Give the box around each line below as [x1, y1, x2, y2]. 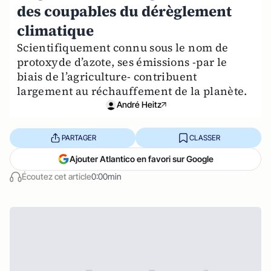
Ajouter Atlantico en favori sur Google [70, 154, 214, 164]
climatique [17, 21, 94, 41]
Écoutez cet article [22, 171, 91, 181]
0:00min [91, 171, 122, 181]
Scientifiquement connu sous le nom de [17, 40, 229, 55]
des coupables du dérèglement [17, 1, 232, 21]
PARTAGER [61, 132, 96, 142]
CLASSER [189, 132, 220, 142]
